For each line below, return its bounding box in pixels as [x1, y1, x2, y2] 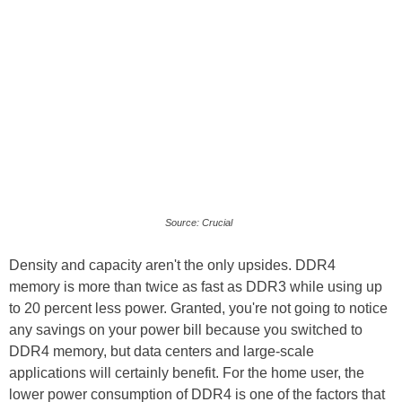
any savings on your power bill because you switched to [9, 322, 363, 337]
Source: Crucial [165, 217, 232, 228]
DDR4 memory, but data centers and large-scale [9, 344, 314, 359]
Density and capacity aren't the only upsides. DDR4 [9, 258, 336, 273]
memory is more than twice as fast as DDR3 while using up [9, 279, 382, 294]
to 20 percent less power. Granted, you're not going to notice [9, 301, 388, 316]
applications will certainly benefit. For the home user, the [9, 365, 364, 380]
